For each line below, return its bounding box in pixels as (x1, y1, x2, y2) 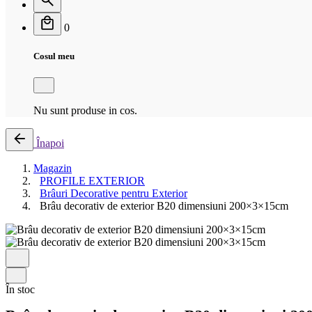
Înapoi (36, 137, 64, 150)
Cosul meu (33, 51, 75, 62)
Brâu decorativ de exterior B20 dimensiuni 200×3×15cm (40, 200, 288, 212)
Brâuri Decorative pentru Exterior (40, 187, 187, 200)
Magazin (33, 162, 72, 175)
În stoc (6, 283, 35, 296)
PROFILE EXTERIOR (40, 175, 145, 187)
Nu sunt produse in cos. (33, 104, 137, 117)
